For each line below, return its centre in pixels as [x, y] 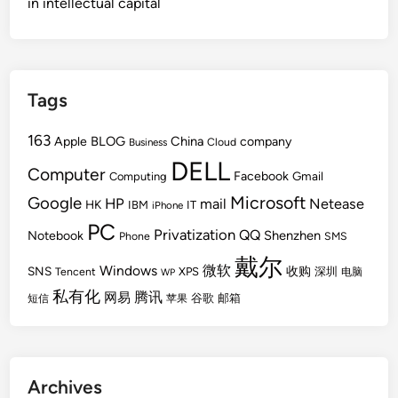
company [266, 142]
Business [148, 142]
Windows [129, 271]
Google [55, 203]
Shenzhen [293, 235]
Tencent [76, 271]
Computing [139, 176]
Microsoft [268, 203]
